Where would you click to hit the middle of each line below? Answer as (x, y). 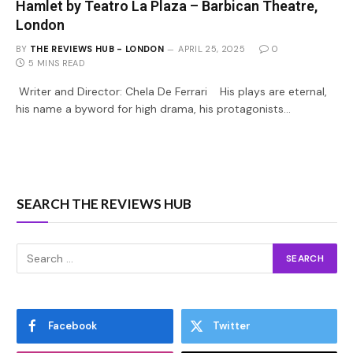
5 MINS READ (56, 63)
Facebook (72, 326)
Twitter (231, 326)
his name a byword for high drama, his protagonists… (153, 109)
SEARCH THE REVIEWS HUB (104, 204)
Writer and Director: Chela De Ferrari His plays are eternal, (171, 91)
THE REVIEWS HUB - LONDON (97, 49)
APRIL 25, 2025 (212, 49)
